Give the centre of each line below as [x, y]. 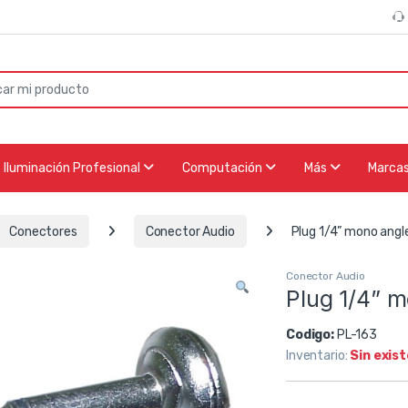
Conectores [43, 231]
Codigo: [311, 334]
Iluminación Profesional [73, 168]
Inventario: [318, 355]
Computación [223, 168]
